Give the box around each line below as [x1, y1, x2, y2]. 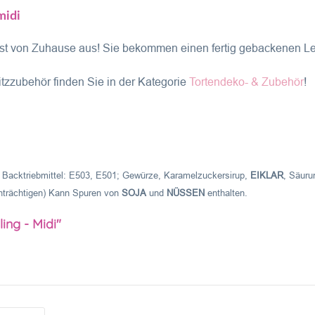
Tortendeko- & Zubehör [189, 76, 304, 88]
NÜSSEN [167, 188, 205, 198]
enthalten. [205, 188, 247, 198]
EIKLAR [250, 170, 283, 181]
